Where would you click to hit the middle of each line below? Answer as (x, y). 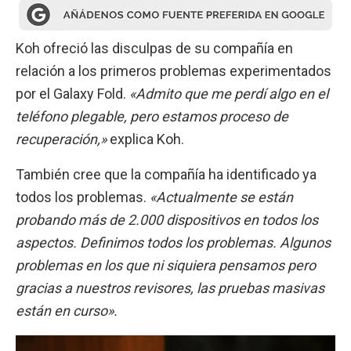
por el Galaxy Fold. (72, 93)
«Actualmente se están (221, 197)
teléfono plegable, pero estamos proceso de (152, 116)
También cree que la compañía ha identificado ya (166, 175)
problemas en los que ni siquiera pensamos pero (166, 266)
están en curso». (67, 311)
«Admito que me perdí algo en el (229, 93)
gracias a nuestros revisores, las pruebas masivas (170, 288)
